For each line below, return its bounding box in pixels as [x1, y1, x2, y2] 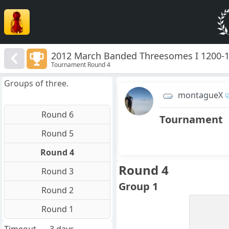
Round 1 [41, 203, 74, 215]
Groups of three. [4, 78, 68, 89]
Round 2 [41, 185, 74, 196]
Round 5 [41, 128, 74, 140]
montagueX [178, 89, 223, 101]
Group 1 [119, 179, 158, 194]
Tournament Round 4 [51, 60, 111, 69]
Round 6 [41, 109, 74, 121]
